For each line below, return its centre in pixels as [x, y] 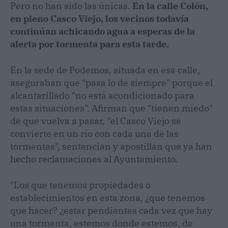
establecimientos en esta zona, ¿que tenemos [108, 198]
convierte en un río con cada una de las [94, 134]
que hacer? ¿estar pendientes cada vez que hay [111, 210]
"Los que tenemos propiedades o [80, 185]
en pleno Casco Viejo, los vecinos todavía [99, 19]
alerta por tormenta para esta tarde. [90, 44]
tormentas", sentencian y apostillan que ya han [111, 146]
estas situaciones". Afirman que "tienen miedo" [111, 108]
